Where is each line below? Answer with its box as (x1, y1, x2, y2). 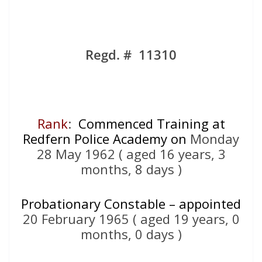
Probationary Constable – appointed (21, 194, 241, 212)
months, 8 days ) (80, 160, 182, 178)
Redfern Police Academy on (23, 129, 187, 147)
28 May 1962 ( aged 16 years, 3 (36, 144, 226, 163)
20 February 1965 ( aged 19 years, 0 (22, 209, 240, 227)
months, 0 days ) (80, 225, 182, 243)
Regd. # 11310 (85, 45, 177, 63)
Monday (187, 129, 239, 147)
